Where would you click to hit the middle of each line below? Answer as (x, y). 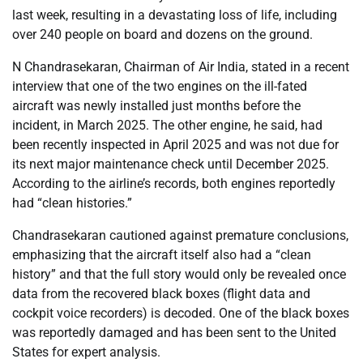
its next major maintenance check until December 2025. (171, 164)
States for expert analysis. (86, 352)
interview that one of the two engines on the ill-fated (160, 86)
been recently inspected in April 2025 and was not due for (175, 144)
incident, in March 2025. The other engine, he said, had (167, 125)
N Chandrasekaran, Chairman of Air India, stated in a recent (181, 66)
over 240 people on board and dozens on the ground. (162, 34)
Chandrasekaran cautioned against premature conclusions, (180, 235)
